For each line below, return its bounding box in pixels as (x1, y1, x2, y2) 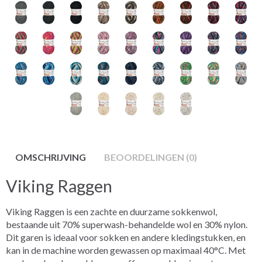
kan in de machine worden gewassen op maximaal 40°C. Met (6, 244, 246, 256)
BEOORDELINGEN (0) (104, 151, 197, 163)
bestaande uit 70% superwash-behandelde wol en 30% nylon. (6, 218, 247, 230)
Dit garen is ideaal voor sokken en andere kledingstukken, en (6, 231, 246, 243)
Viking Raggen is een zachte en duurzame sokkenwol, (6, 205, 217, 217)
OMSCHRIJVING (15, 151, 86, 163)
